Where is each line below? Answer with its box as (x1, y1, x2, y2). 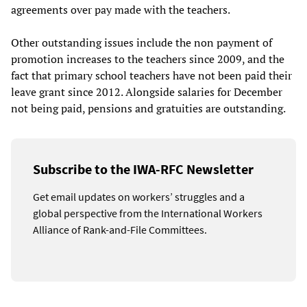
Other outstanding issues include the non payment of (11, 35, 272, 51)
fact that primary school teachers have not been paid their (11, 68, 292, 84)
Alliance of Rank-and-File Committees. (33, 223, 207, 237)
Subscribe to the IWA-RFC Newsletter (33, 160, 254, 178)
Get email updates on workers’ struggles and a (33, 190, 245, 204)
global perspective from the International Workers (33, 206, 262, 221)
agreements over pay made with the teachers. (11, 2, 230, 18)
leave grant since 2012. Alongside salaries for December (11, 84, 282, 100)
